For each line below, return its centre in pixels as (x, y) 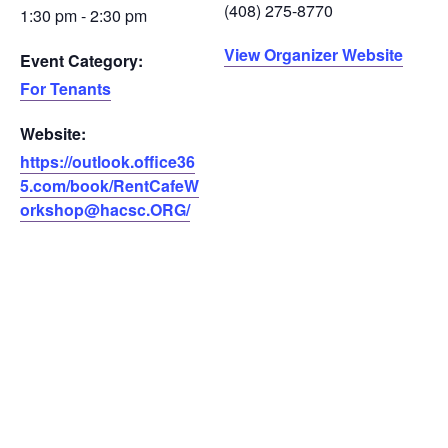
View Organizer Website (313, 54)
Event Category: (81, 60)
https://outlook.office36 (107, 161)
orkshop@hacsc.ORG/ (105, 209)
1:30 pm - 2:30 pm (83, 15)
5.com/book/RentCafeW (109, 185)
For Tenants (65, 88)
